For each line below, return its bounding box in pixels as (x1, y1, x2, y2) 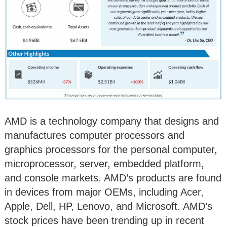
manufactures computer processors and (5, 130, 184, 141)
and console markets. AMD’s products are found (5, 172, 221, 184)
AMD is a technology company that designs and (5, 116, 219, 127)
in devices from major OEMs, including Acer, (5, 186, 204, 198)
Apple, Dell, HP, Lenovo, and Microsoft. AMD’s (5, 201, 212, 212)
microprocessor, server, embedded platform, (5, 158, 204, 170)
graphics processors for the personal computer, (5, 144, 217, 156)
